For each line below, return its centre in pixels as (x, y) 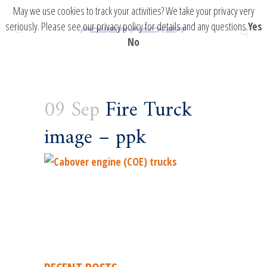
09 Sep (72, 111)
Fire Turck (146, 111)
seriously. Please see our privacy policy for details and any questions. (126, 26)
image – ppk (95, 138)
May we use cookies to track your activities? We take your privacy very (133, 11)
